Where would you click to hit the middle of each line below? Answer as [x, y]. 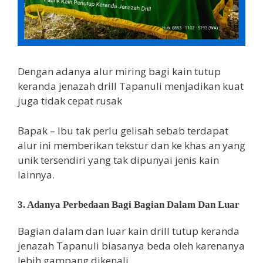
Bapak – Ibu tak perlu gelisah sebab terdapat [123, 130]
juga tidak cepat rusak [70, 101]
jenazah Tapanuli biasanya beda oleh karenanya [131, 246]
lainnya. [36, 174]
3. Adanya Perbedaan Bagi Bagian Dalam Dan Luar [129, 205]
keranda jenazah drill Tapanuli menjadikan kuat [131, 86]
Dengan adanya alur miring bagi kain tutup [119, 71]
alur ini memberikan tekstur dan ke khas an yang [131, 145]
